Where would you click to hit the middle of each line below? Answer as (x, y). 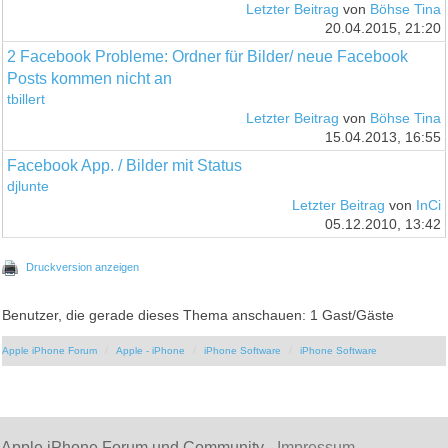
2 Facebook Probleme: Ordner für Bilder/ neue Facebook (208, 56)
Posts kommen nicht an (90, 78)
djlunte (28, 186)
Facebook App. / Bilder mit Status (125, 165)
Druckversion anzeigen (83, 266)
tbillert (26, 99)
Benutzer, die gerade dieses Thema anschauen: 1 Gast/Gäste (198, 315)
